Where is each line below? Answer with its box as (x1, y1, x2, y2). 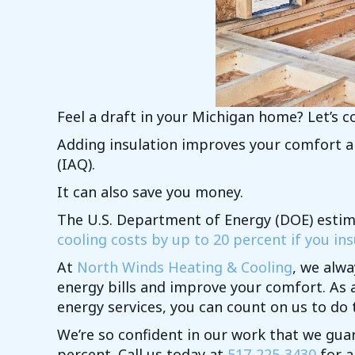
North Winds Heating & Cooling (77, 258, 292, 277)
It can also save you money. (57, 182, 243, 202)
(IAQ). (57, 155, 95, 174)
